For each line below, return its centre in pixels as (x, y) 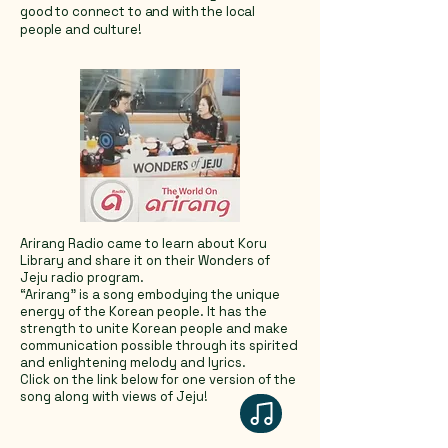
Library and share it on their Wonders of (145, 260)
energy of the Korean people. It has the (143, 311)
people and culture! (81, 29)
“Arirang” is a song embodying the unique (150, 294)
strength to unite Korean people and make (154, 328)
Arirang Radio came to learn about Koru (143, 243)
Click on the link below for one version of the (158, 379)
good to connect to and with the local (138, 11)
